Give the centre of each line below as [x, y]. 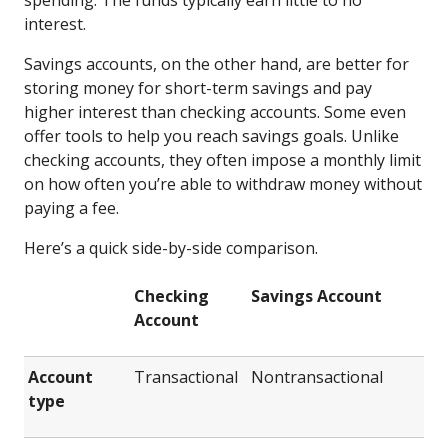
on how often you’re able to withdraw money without [223, 183]
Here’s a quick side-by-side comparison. [171, 247]
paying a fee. [73, 207]
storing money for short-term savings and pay [198, 87]
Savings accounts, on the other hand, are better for [216, 63]
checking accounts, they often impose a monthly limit [222, 159]
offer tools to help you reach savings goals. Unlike [211, 135]
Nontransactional [317, 376]
